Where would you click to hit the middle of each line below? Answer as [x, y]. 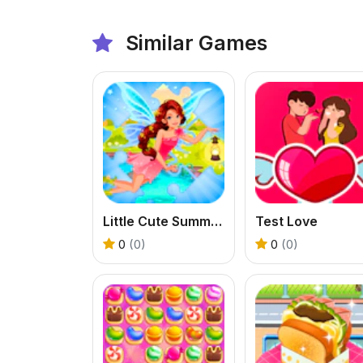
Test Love [286, 221]
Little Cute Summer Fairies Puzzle [216, 221]
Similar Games [194, 43]
